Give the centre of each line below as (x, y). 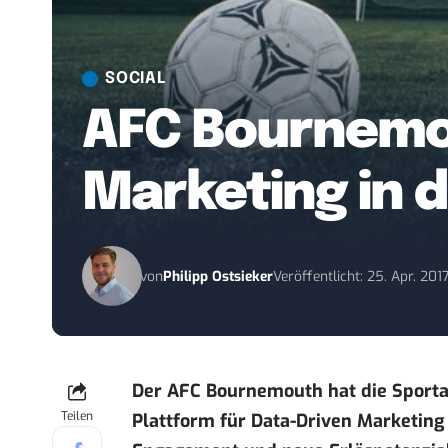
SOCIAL (135, 79)
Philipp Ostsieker (218, 276)
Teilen (77, 416)
